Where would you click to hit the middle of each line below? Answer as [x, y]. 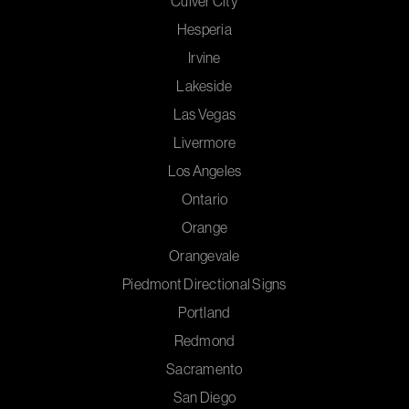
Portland [204, 312]
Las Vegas [204, 114]
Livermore [204, 142]
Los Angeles [204, 171]
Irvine [204, 58]
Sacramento [204, 369]
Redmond [204, 341]
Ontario [204, 199]
